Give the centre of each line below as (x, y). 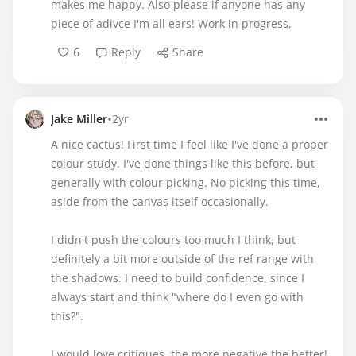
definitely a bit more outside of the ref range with (182, 259)
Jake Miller (79, 119)
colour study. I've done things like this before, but (183, 163)
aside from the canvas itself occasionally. (160, 201)
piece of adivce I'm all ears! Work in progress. (171, 23)
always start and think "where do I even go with (177, 297)
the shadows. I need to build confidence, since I (178, 278)
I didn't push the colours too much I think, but (173, 240)
